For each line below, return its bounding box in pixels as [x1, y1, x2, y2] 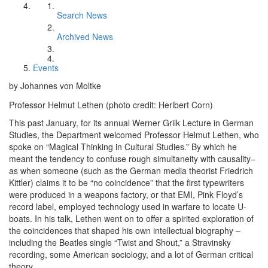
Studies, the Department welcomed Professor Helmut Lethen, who [9, 129, 259, 141]
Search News [57, 9, 107, 21]
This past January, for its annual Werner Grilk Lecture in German [9, 117, 254, 129]
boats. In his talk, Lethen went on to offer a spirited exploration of [9, 212, 254, 224]
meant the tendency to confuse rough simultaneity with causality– [9, 153, 255, 165]
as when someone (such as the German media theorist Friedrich [9, 165, 253, 176]
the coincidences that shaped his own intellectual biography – [9, 224, 240, 236]
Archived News [57, 31, 113, 42]
